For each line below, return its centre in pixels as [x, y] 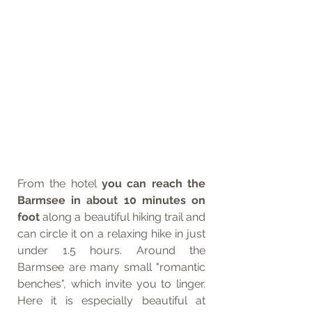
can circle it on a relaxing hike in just [111, 234]
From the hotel [60, 184]
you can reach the [154, 184]
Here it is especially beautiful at [111, 301]
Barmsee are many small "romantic [111, 267]
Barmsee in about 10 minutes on [111, 201]
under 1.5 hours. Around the [111, 251]
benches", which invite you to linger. [111, 284]
